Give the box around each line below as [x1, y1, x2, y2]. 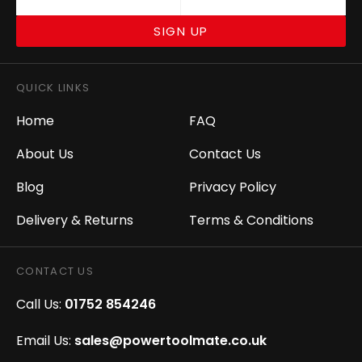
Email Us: [16, 331, 71, 350]
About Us [16, 145, 74, 163]
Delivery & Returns [16, 211, 133, 229]
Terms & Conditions [189, 211, 314, 229]
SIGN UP [154, 23, 208, 40]
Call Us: [16, 295, 61, 314]
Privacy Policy [189, 178, 276, 196]
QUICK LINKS [16, 80, 90, 95]
